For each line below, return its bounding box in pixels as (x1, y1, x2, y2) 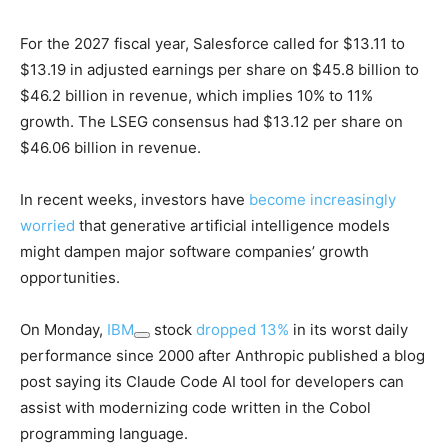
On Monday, (20, 320, 107, 340)
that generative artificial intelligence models (75, 216, 390, 236)
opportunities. (20, 268, 120, 288)
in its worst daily (289, 320, 408, 340)
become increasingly (249, 190, 396, 210)
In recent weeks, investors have (20, 190, 249, 210)
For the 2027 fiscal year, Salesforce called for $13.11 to (20, 34, 405, 54)
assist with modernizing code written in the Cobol (20, 398, 371, 418)
